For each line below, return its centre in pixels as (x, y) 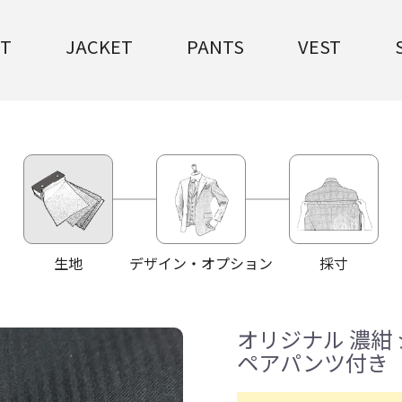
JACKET (99, 46)
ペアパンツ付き (313, 362)
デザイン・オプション (201, 263)
